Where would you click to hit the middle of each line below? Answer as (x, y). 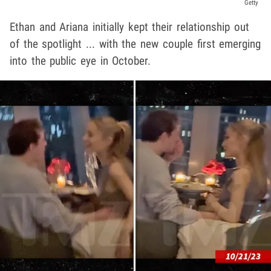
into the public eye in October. (80, 61)
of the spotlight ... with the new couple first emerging (135, 44)
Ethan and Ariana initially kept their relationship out (129, 27)
